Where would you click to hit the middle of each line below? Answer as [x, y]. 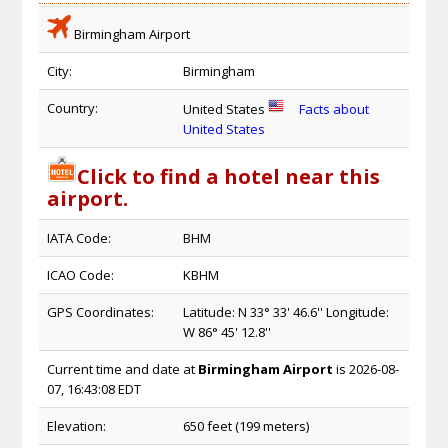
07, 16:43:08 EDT [93, 388]
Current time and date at [122, 368]
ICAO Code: [80, 274]
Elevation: [76, 425]
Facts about [333, 108]
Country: [72, 107]
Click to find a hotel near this [228, 176]
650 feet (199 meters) [245, 425]
